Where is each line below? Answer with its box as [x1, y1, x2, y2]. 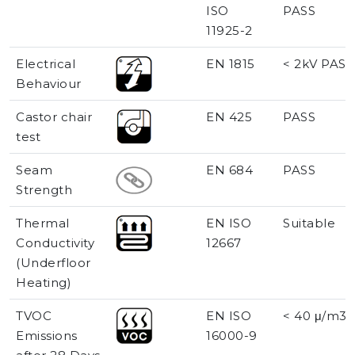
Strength [16, 182, 72, 198]
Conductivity [16, 235, 94, 251]
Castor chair [16, 109, 92, 125]
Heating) [16, 275, 71, 291]
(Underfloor [16, 255, 91, 271]
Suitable [283, 216, 335, 231]
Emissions [16, 328, 78, 344]
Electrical [16, 56, 75, 72]
